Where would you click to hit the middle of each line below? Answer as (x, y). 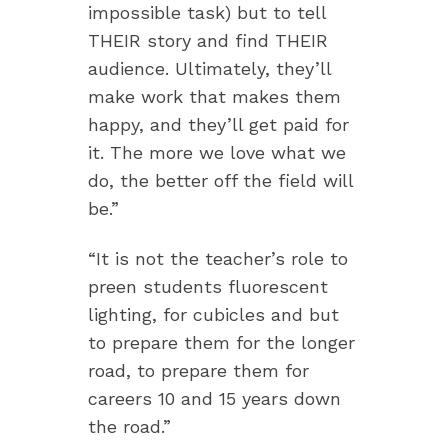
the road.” (129, 427)
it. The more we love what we (217, 153)
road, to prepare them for (198, 371)
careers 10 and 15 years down (214, 399)
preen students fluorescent (208, 287)
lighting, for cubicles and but (213, 315)
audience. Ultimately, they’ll (209, 69)
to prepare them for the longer (221, 343)
